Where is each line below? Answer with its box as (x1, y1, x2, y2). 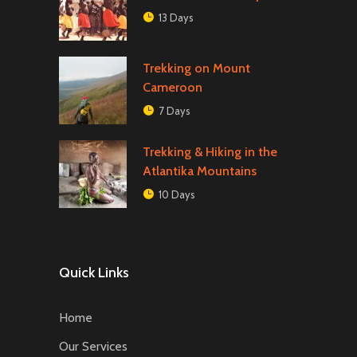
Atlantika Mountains (143, 163, 257, 179)
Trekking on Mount (143, 61, 250, 76)
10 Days (159, 188, 195, 202)
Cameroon (143, 80, 202, 96)
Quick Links (59, 264, 129, 282)
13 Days (159, 11, 194, 25)
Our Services (59, 339, 127, 355)
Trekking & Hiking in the (143, 144, 277, 160)
